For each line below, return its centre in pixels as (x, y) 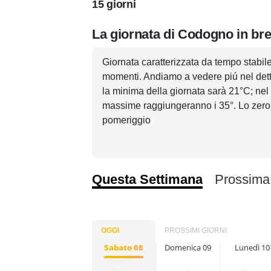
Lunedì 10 (252, 247)
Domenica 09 (188, 247)
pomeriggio (126, 120)
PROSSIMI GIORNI (196, 230)
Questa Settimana (147, 179)
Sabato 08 (124, 247)
